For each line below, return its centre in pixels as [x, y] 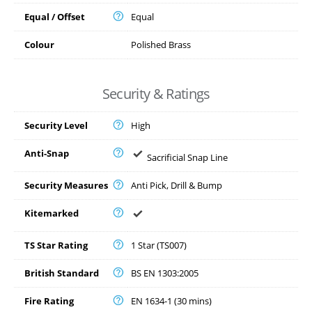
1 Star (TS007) [159, 245]
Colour [39, 45]
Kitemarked [52, 213]
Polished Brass [161, 45]
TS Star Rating [56, 245]
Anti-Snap [47, 154]
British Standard [62, 273]
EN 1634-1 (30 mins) [171, 301]
